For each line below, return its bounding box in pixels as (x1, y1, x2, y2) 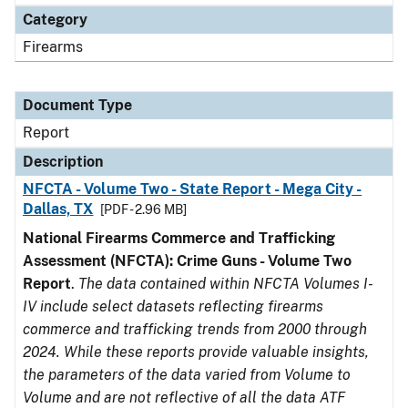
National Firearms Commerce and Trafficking (23, 229, 335, 247)
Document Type (23, 97, 132, 114)
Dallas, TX (23, 200, 94, 218)
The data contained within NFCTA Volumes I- (78, 275, 373, 292)
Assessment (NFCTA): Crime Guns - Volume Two (23, 252, 352, 270)
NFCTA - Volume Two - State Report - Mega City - (23, 180, 362, 198)
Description (23, 153, 103, 170)
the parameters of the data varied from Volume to (23, 366, 351, 383)
